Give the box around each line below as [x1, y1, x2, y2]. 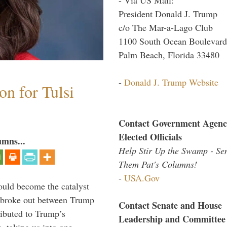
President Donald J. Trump [119, 7, 217, 20]
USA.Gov [124, 171, 160, 184]
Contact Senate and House [119, 198, 222, 212]
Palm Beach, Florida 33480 [119, 48, 219, 61]
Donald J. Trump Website [124, 75, 218, 88]
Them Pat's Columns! [119, 158, 197, 170]
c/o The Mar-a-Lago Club [119, 21, 213, 33]
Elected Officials [119, 130, 182, 143]
